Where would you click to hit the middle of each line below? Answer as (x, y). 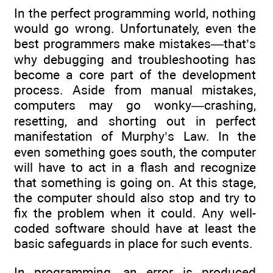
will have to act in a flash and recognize (135, 168)
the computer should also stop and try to (135, 198)
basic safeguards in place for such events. (133, 244)
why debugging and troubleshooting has (135, 60)
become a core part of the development (135, 75)
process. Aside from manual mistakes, (135, 90)
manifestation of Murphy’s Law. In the (135, 136)
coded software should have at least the (135, 229)
